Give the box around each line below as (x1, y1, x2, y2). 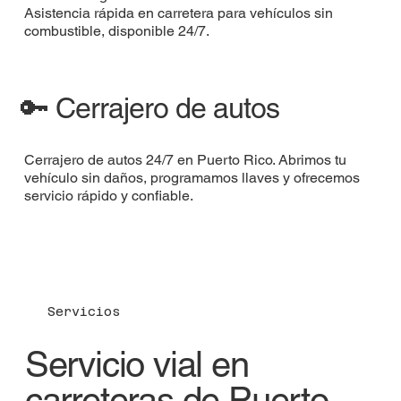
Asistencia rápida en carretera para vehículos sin (24, 4, 334, 21)
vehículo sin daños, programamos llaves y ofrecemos (24, 169, 361, 187)
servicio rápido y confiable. (24, 187, 194, 205)
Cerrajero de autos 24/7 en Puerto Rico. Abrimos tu (24, 151, 347, 169)
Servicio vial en (24, 344, 249, 386)
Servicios (47, 304, 120, 320)
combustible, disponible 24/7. (24, 21, 210, 39)
